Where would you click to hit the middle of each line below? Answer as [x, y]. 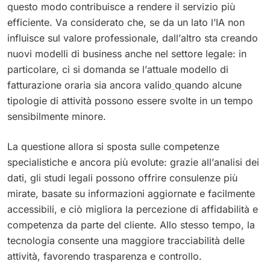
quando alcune [208, 85]
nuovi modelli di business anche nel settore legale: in [127, 53]
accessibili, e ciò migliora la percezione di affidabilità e [133, 209]
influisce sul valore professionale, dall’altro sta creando [133, 38]
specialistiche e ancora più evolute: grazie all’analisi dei [133, 162]
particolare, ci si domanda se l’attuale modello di [118, 69]
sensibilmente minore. [57, 116]
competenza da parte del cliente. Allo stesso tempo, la [131, 224]
